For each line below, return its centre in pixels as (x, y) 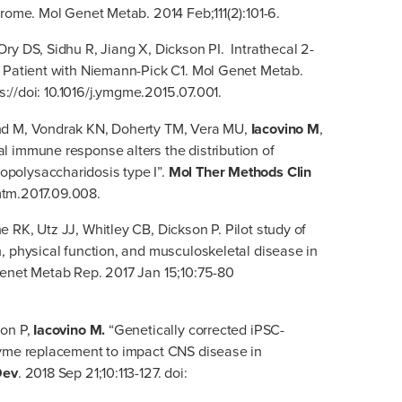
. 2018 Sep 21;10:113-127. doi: (102, 372)
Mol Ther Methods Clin (240, 171)
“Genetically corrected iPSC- (197, 329)
